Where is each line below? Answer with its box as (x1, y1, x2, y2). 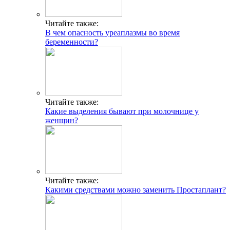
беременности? (45, 37, 98, 46)
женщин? (45, 116, 78, 125)
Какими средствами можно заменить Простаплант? (45, 185, 226, 194)
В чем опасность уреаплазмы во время (45, 28, 180, 37)
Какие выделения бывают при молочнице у (45, 106, 199, 116)
